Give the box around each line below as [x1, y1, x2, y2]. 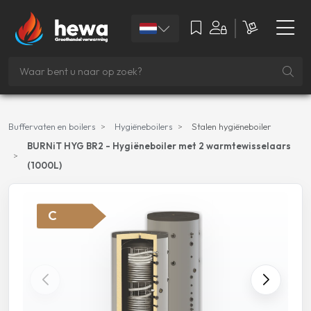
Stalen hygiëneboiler [191, 121, 271, 133]
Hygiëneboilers [114, 121, 173, 133]
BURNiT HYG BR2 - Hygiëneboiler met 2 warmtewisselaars [26, 140, 291, 152]
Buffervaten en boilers [8, 121, 96, 133]
